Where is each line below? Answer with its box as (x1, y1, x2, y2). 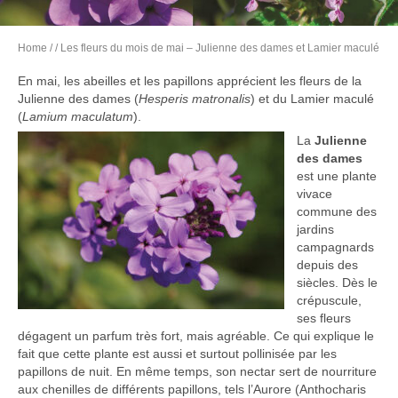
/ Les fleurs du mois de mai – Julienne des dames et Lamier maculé (55, 42, 379, 55)
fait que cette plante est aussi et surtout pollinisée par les (18, 346, 337, 362)
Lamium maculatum (22, 109, 133, 124)
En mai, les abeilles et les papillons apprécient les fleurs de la (18, 74, 362, 89)
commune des (297, 204, 377, 219)
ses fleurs (297, 311, 351, 326)
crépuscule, (297, 293, 362, 308)
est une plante (297, 169, 377, 184)
